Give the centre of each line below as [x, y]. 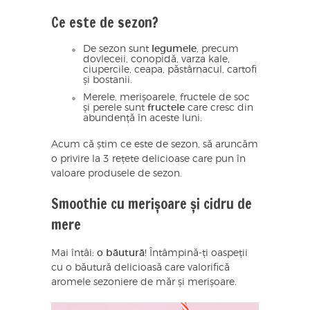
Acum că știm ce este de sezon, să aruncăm [155, 145]
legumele [174, 49]
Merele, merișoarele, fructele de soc [166, 98]
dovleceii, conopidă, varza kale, [156, 60]
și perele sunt [115, 108]
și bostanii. [108, 81]
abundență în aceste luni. [143, 119]
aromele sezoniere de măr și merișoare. [144, 283]
